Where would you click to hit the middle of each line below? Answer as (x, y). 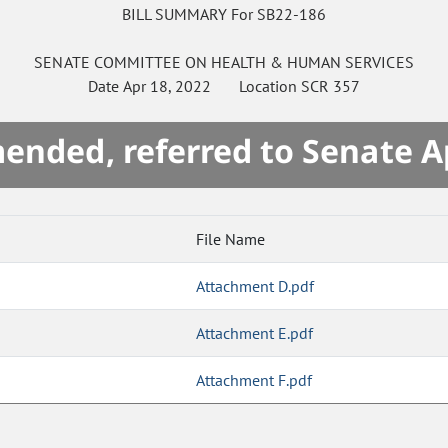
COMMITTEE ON (150, 62)
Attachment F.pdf (254, 380)
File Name (230, 239)
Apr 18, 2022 (167, 86)
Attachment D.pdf (255, 286)
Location (256, 86)
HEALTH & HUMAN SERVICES (312, 62)
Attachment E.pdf (255, 333)
